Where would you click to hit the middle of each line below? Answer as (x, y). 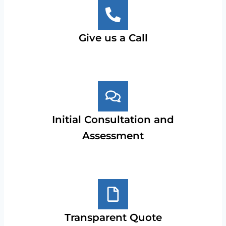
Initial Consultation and (113, 120)
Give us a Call (113, 38)
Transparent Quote (113, 217)
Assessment (113, 136)
